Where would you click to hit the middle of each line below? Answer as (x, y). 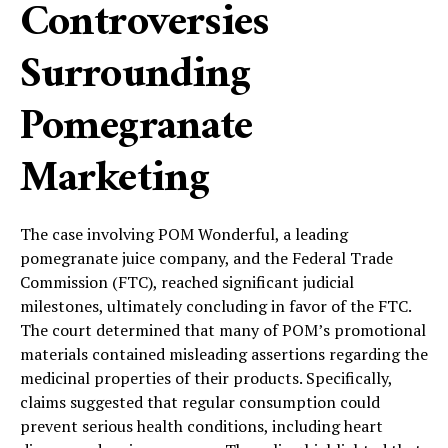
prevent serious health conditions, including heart (201, 425)
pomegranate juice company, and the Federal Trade (206, 257)
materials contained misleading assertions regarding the (224, 353)
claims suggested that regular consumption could (200, 401)
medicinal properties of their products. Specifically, (206, 377)
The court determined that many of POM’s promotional (223, 329)
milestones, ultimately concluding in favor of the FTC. (215, 305)
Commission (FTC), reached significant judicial (187, 281)
